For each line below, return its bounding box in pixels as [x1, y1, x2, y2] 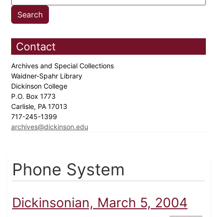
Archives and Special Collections [11, 62, 116, 70]
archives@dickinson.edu [11, 123, 88, 131]
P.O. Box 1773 [11, 92, 58, 101]
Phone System [12, 159, 125, 180]
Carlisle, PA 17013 [11, 102, 69, 111]
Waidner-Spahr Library [11, 72, 84, 80]
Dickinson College [11, 82, 69, 91]
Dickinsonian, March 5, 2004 [12, 195, 187, 211]
